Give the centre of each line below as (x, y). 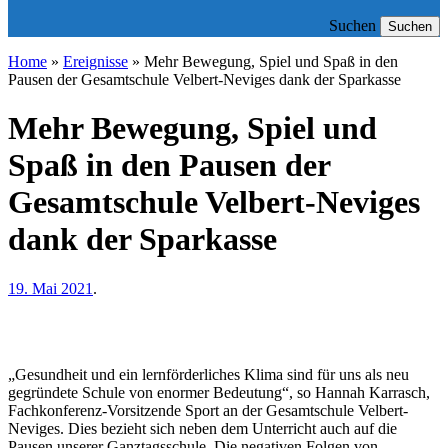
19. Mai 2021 (50, 288)
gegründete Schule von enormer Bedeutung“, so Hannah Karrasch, (219, 392)
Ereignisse (95, 61)
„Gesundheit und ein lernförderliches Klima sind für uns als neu (208, 374)
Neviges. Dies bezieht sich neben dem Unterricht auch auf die (202, 428)
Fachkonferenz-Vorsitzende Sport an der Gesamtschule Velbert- (208, 410)
